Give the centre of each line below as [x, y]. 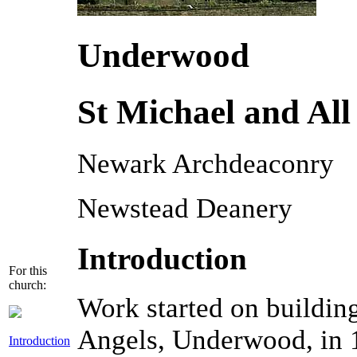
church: [27, 285]
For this [28, 271]
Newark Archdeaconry [206, 164]
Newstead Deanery [185, 209]
